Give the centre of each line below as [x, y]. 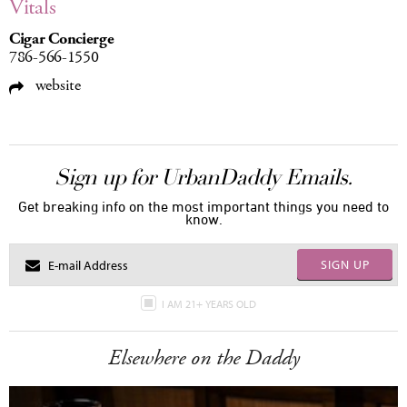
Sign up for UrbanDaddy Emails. [203, 177]
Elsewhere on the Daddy [203, 358]
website [56, 85]
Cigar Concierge [62, 39]
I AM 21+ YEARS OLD [210, 304]
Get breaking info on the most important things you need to [203, 206]
